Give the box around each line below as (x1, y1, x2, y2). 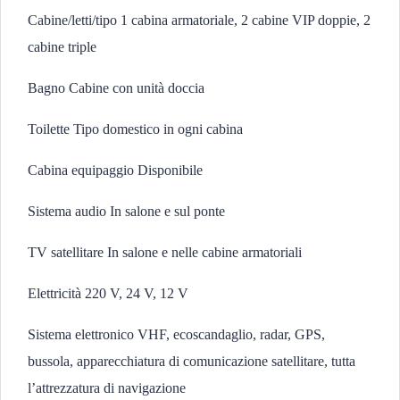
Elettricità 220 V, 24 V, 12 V (28, 286, 188, 301)
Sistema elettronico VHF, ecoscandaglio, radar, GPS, (28, 327, 325, 342)
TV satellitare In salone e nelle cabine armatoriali (28, 245, 302, 260)
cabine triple (28, 39, 96, 54)
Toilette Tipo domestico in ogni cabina (28, 121, 243, 137)
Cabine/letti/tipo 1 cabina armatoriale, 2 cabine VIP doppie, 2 (28, 12, 371, 28)
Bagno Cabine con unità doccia (28, 80, 204, 96)
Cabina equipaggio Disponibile (28, 162, 203, 178)
